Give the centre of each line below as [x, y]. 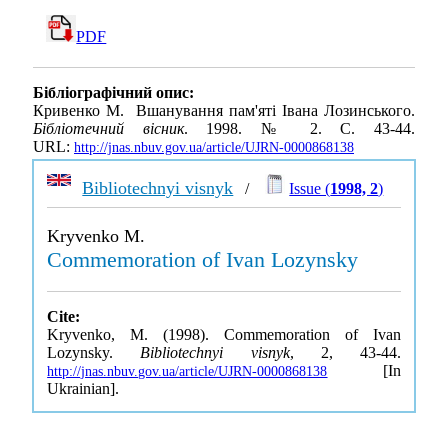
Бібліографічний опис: [113, 93]
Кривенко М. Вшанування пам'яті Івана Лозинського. [224, 111]
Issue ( [310, 188]
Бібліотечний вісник [108, 129]
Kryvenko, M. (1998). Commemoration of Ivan [224, 334]
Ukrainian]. [83, 388]
